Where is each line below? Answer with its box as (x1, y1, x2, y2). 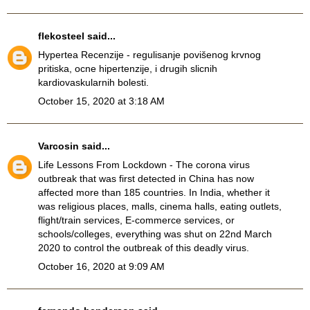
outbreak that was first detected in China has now (38, 172, 254, 184)
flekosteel (38, 30, 84, 42)
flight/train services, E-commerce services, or (38, 214, 235, 226)
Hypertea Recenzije (38, 49, 124, 61)
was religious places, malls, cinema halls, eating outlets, (38, 200, 282, 212)
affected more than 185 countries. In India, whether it (38, 186, 270, 198)
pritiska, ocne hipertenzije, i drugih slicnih (38, 63, 217, 75)
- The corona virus (167, 158, 250, 170)
